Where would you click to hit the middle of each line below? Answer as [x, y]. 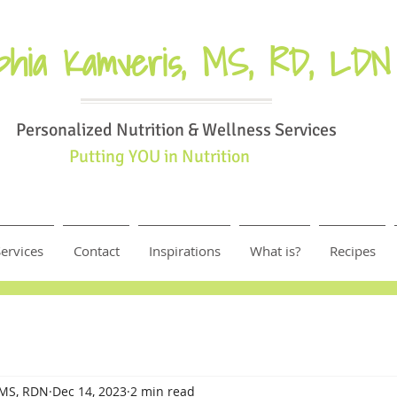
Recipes [352, 251]
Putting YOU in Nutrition [160, 156]
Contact [96, 251]
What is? [275, 251]
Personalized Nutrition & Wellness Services [176, 130]
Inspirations [184, 251]
